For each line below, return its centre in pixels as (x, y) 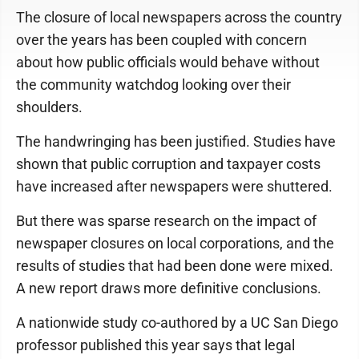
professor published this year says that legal (155, 345)
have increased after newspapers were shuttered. (174, 186)
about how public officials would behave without (168, 62)
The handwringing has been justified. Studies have (176, 141)
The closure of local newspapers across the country (179, 17)
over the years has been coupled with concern (161, 40)
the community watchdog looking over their (153, 85)
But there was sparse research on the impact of (166, 221)
